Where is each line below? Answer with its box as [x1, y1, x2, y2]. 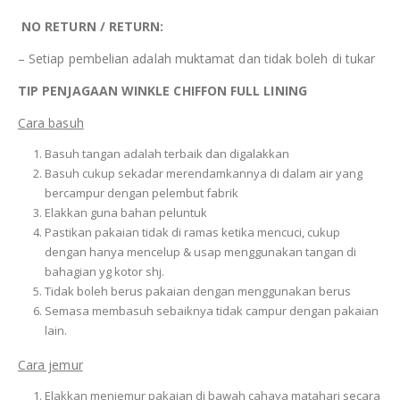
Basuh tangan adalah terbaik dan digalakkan [44, 146, 289, 162]
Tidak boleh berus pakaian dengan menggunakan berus [44, 283, 351, 300]
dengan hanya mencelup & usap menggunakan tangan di [44, 244, 356, 261]
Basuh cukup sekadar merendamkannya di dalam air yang [44, 165, 362, 182]
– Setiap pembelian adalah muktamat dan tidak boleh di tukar [18, 50, 376, 68]
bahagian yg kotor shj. [44, 263, 164, 280]
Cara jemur [18, 356, 83, 374]
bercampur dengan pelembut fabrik [44, 185, 238, 202]
